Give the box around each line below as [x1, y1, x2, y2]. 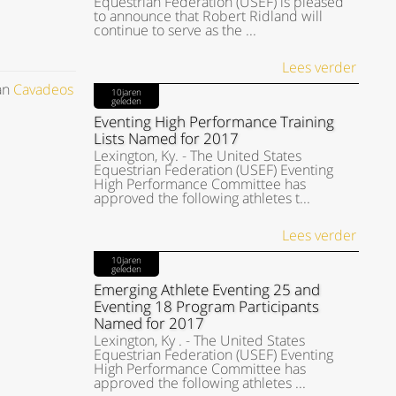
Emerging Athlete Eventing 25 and [93, 279, 320, 300]
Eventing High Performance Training [93, 111, 334, 132]
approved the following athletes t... [93, 188, 310, 208]
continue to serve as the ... [93, 20, 256, 40]
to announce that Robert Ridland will [93, 6, 323, 26]
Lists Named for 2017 [93, 128, 239, 148]
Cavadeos [13, 80, 74, 99]
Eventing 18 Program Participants [93, 296, 319, 316]
